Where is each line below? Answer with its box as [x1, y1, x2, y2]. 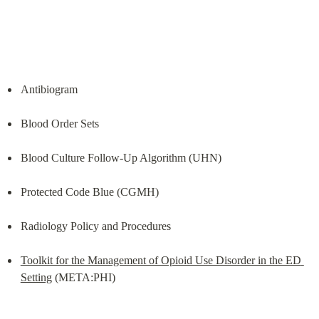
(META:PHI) [51, 271, 115, 283]
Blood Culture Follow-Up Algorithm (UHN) [20, 151, 221, 164]
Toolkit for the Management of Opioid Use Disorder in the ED [20, 253, 301, 266]
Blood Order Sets [20, 117, 99, 130]
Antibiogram [20, 83, 78, 95]
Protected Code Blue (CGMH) [20, 185, 159, 198]
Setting [20, 271, 52, 283]
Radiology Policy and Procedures [20, 219, 171, 232]
